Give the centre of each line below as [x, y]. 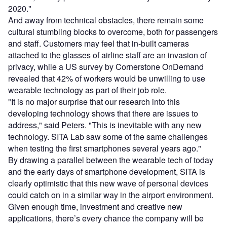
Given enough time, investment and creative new [95, 207]
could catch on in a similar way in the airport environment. [111, 195]
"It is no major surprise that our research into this [94, 102]
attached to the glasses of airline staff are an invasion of [107, 55]
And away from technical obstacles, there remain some [106, 20]
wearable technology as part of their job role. [87, 90]
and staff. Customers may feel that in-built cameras [99, 44]
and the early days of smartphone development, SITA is [107, 172]
